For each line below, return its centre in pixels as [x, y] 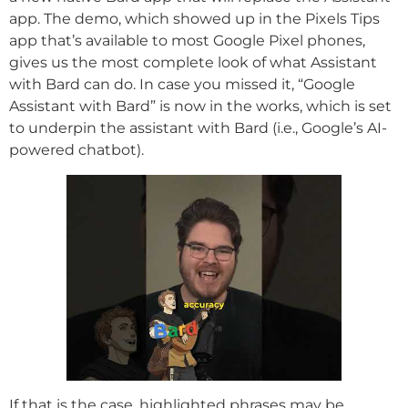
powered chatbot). [76, 150]
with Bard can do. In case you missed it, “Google [182, 85]
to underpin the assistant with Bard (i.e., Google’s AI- [198, 128]
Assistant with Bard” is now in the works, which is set [200, 107]
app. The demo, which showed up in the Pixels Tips [194, 19]
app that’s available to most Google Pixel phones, [187, 41]
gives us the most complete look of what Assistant [193, 63]
